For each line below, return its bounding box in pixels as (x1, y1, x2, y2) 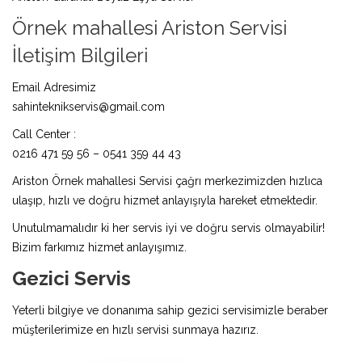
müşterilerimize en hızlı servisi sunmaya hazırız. (12, 322, 259, 336)
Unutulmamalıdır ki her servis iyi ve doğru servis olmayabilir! (12, 221, 325, 234)
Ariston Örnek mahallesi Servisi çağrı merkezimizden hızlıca (12, 174, 322, 187)
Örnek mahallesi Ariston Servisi (12, 15, 287, 40)
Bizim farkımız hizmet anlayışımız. (12, 240, 187, 254)
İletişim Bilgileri (12, 43, 148, 67)
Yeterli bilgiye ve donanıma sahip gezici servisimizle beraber (12, 303, 328, 317)
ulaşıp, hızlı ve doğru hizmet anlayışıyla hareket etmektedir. (12, 193, 318, 207)
